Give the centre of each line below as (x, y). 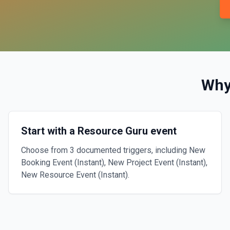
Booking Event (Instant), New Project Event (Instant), (114, 162)
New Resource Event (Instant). (75, 175)
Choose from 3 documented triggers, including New (113, 150)
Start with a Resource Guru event (99, 131)
